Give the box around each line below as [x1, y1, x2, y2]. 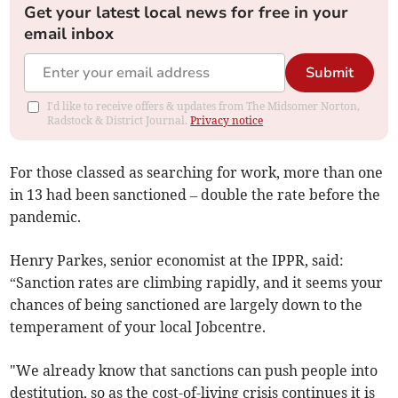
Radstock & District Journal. [47, 114, 191, 128]
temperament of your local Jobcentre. [10, 318, 267, 337]
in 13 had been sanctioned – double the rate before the [10, 186, 381, 204]
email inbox [24, 23, 115, 45]
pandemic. [10, 208, 82, 227]
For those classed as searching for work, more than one [10, 163, 384, 182]
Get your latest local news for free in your [24, 2, 349, 24]
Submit [305, 63, 354, 84]
